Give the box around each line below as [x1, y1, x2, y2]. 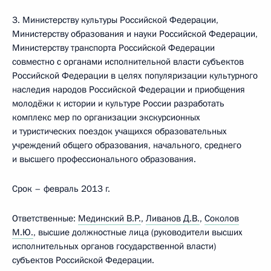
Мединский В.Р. [78, 212, 141, 224]
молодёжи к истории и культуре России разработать [12, 97, 224, 109]
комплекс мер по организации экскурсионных [12, 111, 200, 123]
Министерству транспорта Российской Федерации [12, 42, 215, 54]
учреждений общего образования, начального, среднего [12, 139, 241, 151]
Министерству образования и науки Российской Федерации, [12, 28, 258, 40]
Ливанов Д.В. [146, 212, 200, 224]
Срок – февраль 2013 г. [12, 183, 110, 195]
